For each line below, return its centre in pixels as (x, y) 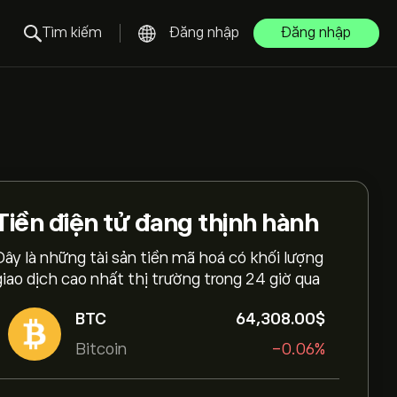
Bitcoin (101, 349)
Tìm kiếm (72, 33)
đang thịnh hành (224, 223)
